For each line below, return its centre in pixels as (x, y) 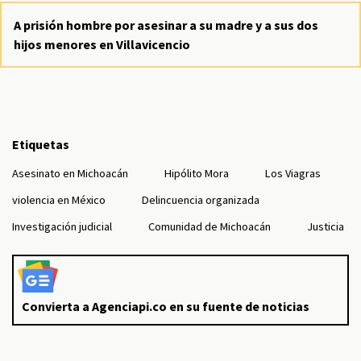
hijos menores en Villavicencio (102, 44)
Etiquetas (41, 144)
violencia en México (59, 200)
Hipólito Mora (197, 173)
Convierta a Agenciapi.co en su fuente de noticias (166, 306)
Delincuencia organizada (201, 200)
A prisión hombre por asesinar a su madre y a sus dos (166, 25)
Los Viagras (293, 173)
